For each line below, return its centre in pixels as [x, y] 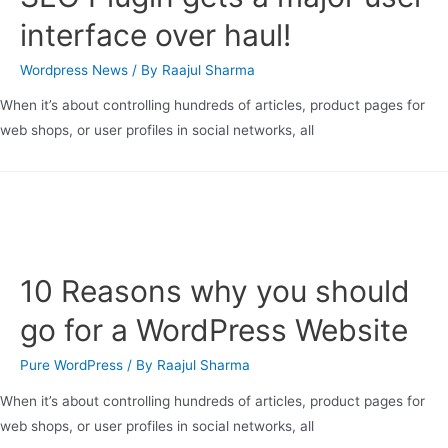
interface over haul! [155, 34]
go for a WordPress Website [214, 330]
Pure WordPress [71, 365]
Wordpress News [74, 69]
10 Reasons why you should [215, 291]
